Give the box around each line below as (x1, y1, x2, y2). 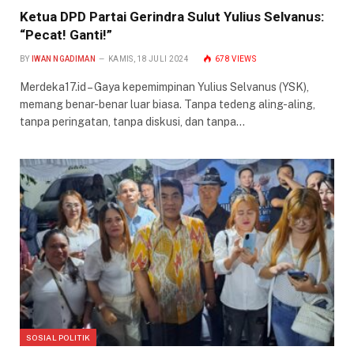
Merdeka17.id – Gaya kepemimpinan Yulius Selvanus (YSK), (20, 80, 309, 93)
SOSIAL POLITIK (26, 332, 91, 342)
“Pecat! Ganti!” (20, 26, 112, 43)
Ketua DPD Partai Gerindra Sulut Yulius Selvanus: (20, 8, 324, 24)
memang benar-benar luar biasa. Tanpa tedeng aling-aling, (20, 97, 315, 111)
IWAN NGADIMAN (31, 54, 96, 63)
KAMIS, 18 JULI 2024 (108, 54, 189, 63)
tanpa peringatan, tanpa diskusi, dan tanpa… (20, 115, 245, 128)
